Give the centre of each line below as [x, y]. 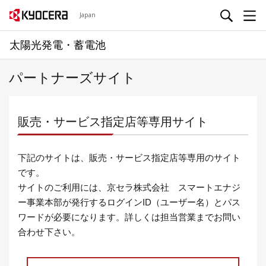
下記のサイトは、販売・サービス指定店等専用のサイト [129, 158]
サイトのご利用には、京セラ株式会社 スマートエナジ [129, 187]
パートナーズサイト [72, 78]
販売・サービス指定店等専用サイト [113, 122]
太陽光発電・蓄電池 [58, 45]
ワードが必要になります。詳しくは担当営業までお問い [129, 217]
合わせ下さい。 [49, 232]
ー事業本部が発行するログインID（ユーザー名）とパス [129, 202]
